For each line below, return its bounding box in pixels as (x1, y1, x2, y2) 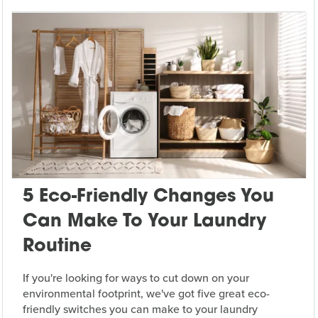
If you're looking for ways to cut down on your (22, 270, 249, 287)
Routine (22, 238, 92, 256)
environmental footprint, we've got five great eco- (22, 285, 270, 302)
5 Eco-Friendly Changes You (22, 188, 274, 207)
